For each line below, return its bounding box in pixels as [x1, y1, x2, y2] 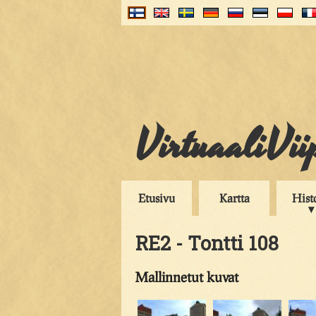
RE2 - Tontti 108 [135, 230, 279, 255]
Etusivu [138, 191, 175, 205]
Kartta [219, 191, 250, 205]
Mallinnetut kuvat [135, 268, 238, 285]
